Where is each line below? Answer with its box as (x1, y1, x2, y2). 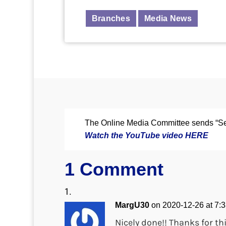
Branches (91, 14, 131, 23)
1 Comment (64, 158, 163, 180)
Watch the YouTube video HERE (85, 131, 209, 140)
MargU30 (115, 200, 149, 209)
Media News (144, 14, 192, 23)
